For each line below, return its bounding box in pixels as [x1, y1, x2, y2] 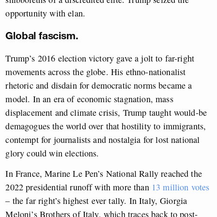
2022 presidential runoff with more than [5, 181, 152, 193]
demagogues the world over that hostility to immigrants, [5, 120, 206, 132]
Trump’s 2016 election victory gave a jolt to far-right [5, 52, 195, 64]
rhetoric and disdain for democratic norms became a [5, 79, 192, 92]
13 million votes [151, 181, 210, 193]
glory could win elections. [5, 147, 102, 159]
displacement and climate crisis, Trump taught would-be [5, 107, 207, 119]
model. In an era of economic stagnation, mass [5, 93, 173, 105]
